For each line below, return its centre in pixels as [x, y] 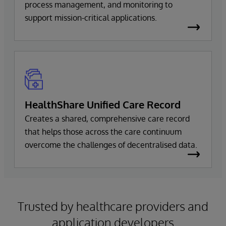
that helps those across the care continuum [103, 132]
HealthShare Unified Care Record [103, 104]
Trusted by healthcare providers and [113, 206]
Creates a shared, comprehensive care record [107, 119]
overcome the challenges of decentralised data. [111, 145]
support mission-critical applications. [91, 18]
